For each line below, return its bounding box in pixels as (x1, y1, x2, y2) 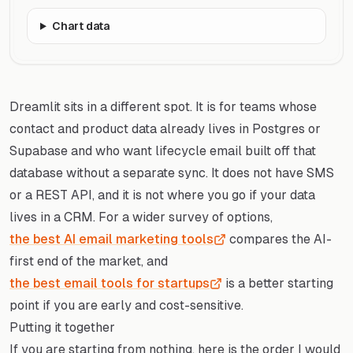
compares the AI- (226, 231, 332, 247)
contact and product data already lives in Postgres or (9, 121, 321, 136)
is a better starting (222, 275, 333, 291)
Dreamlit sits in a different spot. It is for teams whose (9, 98, 317, 114)
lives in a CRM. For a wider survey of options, (9, 209, 273, 225)
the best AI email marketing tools (9, 231, 214, 247)
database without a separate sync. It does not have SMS (9, 165, 334, 180)
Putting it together (9, 319, 115, 335)
